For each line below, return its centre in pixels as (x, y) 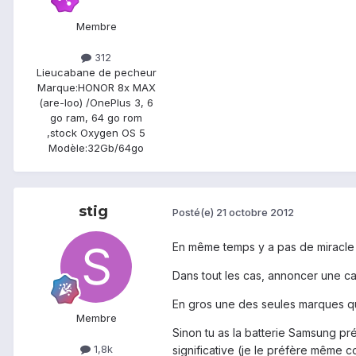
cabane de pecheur (106, 72)
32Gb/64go (116, 147)
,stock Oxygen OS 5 (96, 132)
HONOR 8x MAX (116, 87)
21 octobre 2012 (255, 213)
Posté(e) (194, 213)
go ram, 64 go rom (96, 117)
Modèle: (68, 147)
